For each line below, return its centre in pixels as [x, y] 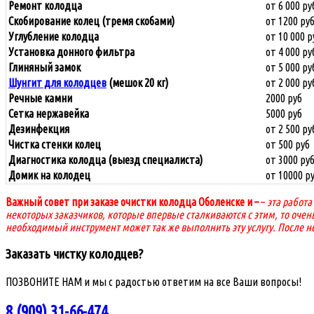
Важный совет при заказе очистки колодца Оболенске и [130, 202]
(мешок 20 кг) [137, 83]
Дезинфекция [39, 129]
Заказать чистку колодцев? [74, 254]
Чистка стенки [41, 145]
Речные [26, 98]
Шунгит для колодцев [57, 83]
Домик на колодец [49, 176]
